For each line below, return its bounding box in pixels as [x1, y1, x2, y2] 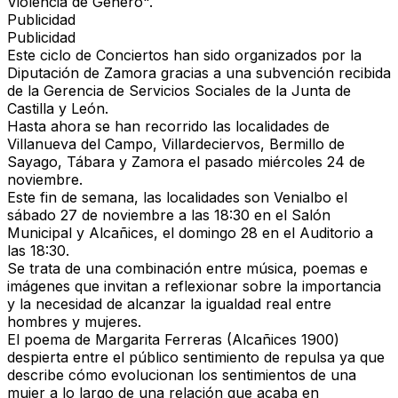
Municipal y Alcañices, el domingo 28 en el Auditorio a [7, 224, 373, 243]
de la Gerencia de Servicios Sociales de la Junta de [7, 82, 351, 100]
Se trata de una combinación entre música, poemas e [7, 259, 368, 278]
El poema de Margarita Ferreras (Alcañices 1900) [7, 330, 339, 349]
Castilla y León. [7, 99, 108, 118]
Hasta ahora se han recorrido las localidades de [7, 117, 330, 136]
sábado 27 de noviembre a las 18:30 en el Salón [7, 206, 330, 225]
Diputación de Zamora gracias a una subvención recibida [7, 64, 391, 83]
